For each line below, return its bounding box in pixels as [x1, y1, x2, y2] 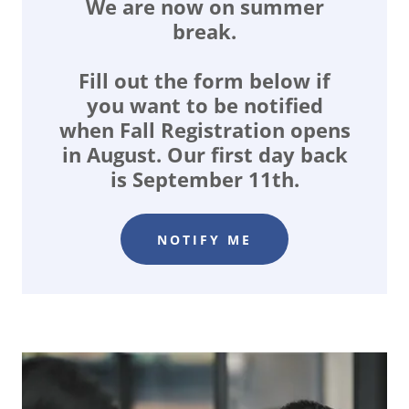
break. [173, 17, 236, 45]
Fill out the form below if [79, 67, 330, 94]
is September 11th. [110, 165, 299, 193]
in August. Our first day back [61, 141, 348, 168]
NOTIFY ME [157, 230, 252, 248]
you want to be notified [86, 91, 323, 119]
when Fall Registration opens [58, 116, 351, 143]
